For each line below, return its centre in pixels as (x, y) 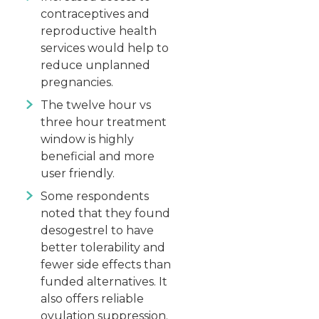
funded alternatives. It (104, 282)
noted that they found (105, 214)
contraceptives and (95, 14)
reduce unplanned (95, 66)
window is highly (87, 140)
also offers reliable (92, 299)
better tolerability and (103, 248)
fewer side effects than (106, 265)
